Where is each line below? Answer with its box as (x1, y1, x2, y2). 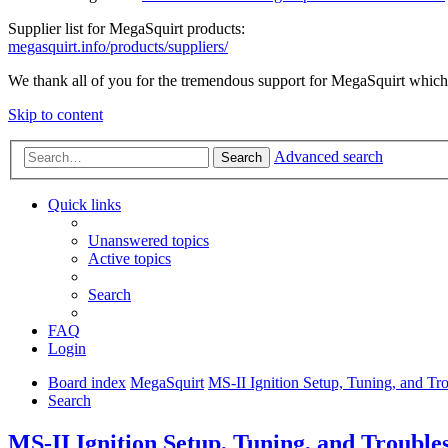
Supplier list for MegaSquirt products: (8, 19, 245, 37)
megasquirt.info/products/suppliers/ (8, 37, 228, 55)
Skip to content (8, 105, 103, 123)
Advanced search (274, 148, 383, 166)
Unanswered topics (88, 232, 209, 250)
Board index (48, 374, 126, 392)
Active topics (88, 250, 171, 268)
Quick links (48, 196, 121, 214)
